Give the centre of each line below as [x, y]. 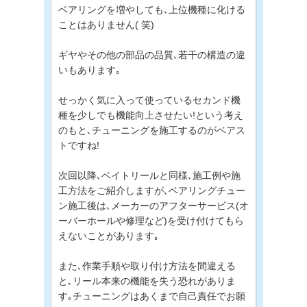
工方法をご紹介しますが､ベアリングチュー [152, 190]
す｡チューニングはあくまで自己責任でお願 [152, 296]
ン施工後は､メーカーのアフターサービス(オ [153, 205]
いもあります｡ [89, 70]
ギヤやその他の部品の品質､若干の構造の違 [152, 54]
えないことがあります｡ [109, 235]
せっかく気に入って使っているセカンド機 [149, 100]
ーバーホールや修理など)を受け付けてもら [151, 220]
